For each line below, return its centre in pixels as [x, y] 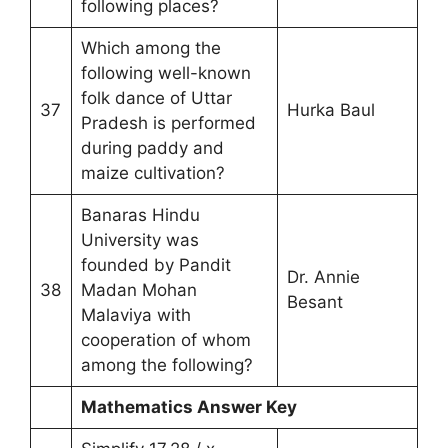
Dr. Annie [323, 276]
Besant [314, 301]
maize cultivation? [152, 172]
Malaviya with [135, 314]
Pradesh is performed [168, 122]
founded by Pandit [155, 264]
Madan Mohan [138, 289]
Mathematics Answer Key [188, 406]
